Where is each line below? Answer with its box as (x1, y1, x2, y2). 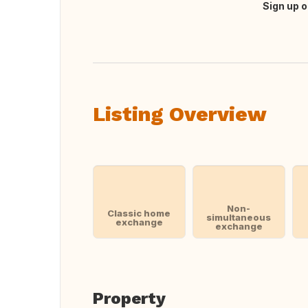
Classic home (107, 207, 171, 219)
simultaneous (206, 212, 272, 223)
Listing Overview (93, 102, 267, 126)
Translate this (102, 6, 176, 20)
